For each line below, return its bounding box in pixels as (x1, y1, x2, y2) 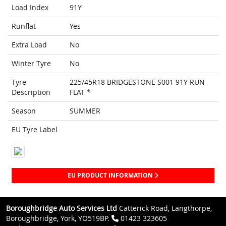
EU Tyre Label (12, 125, 58, 135)
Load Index (12, 3, 48, 13)
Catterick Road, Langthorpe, (117, 203, 212, 213)
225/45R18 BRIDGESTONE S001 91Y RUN (70, 77, 205, 87)
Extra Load (12, 40, 47, 50)
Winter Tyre (12, 59, 51, 69)
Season (12, 106, 36, 116)
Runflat (12, 21, 36, 31)
